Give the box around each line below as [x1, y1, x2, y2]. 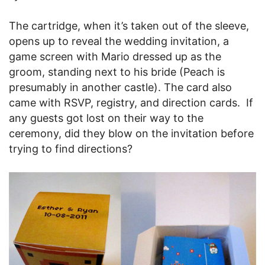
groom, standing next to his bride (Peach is [9, 66, 225, 79]
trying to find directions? [9, 143, 132, 156]
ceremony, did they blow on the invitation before [9, 127, 254, 140]
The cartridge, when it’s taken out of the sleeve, [9, 20, 249, 33]
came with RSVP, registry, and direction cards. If [9, 96, 253, 109]
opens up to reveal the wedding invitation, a [9, 35, 229, 48]
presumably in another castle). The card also [9, 81, 232, 94]
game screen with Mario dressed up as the [9, 50, 221, 63]
